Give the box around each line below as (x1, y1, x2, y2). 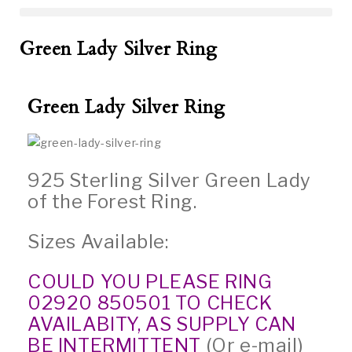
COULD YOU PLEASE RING (27, 270, 273, 294)
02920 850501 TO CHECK (27, 291, 273, 315)
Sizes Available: (27, 230, 169, 254)
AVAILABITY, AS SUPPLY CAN (27, 313, 297, 336)
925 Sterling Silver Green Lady (27, 169, 312, 192)
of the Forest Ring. (27, 190, 197, 214)
